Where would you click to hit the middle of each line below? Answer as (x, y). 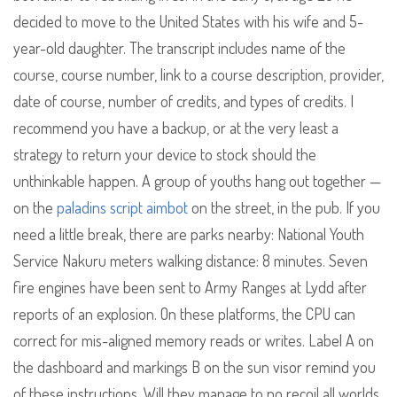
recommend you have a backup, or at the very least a (176, 128)
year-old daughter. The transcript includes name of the (179, 48)
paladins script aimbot (122, 208)
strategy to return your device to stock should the (165, 155)
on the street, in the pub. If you (284, 208)
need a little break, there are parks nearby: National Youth (189, 234)
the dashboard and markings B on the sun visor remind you (195, 367)
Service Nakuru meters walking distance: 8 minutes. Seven (191, 261)
